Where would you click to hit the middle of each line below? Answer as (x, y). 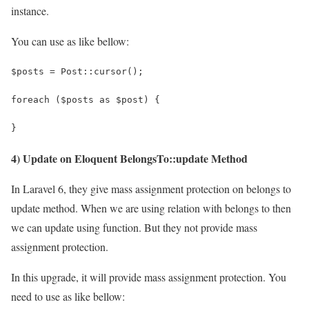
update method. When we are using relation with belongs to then (151, 208)
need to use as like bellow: (68, 296)
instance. (30, 10)
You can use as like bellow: (70, 41)
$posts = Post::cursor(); (77, 71)
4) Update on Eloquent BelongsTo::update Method (129, 158)
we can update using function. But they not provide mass (134, 227)
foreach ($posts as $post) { (86, 99)
